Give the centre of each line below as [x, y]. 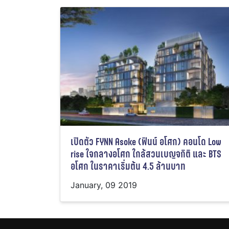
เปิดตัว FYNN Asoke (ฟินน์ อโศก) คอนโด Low [146, 142]
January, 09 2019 [104, 185]
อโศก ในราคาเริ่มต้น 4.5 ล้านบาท [128, 167]
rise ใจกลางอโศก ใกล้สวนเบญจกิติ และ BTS [146, 154]
